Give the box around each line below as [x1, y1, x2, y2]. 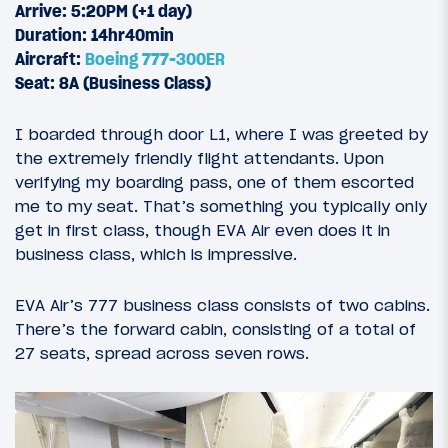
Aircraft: [15, 48, 85, 69]
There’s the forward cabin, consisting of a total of [15, 318, 416, 339]
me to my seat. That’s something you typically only [15, 195, 427, 216]
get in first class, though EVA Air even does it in [15, 219, 390, 240]
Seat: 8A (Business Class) [15, 72, 211, 93]
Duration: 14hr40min [15, 24, 174, 45]
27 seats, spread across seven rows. [15, 342, 309, 363]
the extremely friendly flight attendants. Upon [15, 147, 384, 168]
